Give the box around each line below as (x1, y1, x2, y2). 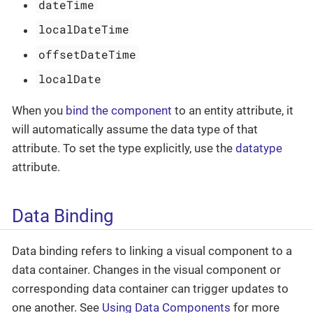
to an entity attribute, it (172, 103, 293, 117)
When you (12, 103, 66, 117)
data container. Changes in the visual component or (12, 262, 281, 277)
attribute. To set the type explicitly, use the (12, 140, 235, 155)
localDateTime (38, 22, 130, 37)
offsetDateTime (38, 47, 137, 61)
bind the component (66, 103, 172, 117)
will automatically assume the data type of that (12, 122, 258, 136)
